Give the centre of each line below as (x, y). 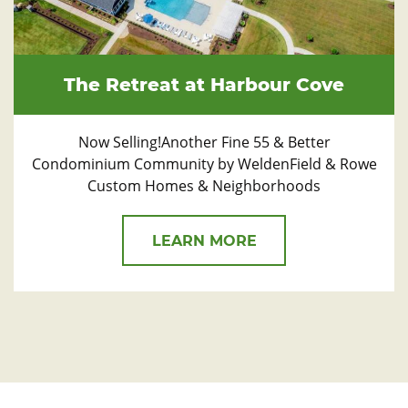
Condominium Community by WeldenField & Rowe (204, 163)
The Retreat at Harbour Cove (204, 84)
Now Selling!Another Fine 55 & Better (204, 142)
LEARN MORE (204, 240)
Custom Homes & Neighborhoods (204, 185)
